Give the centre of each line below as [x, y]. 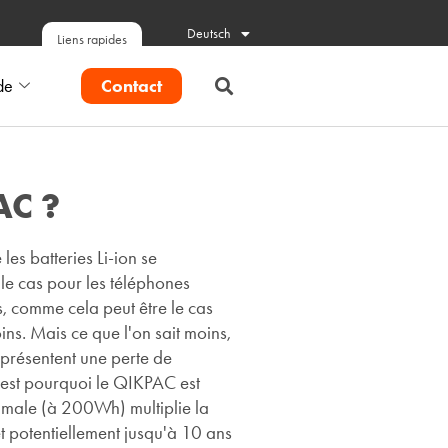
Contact [131, 86]
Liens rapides [92, 39]
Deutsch [209, 33]
